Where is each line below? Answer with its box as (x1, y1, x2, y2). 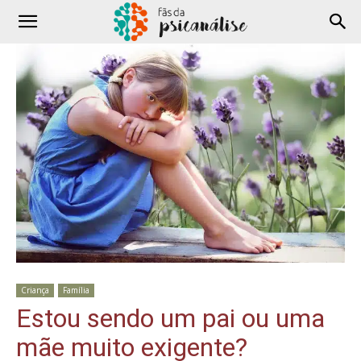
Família (63, 284, 89, 296)
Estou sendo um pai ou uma (16, 302, 325, 334)
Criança (21, 284, 49, 296)
